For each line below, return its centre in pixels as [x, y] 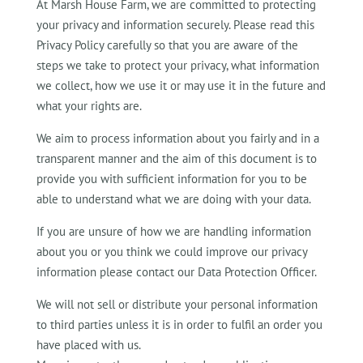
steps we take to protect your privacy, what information [177, 65]
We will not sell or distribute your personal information [177, 304]
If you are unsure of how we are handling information [173, 231]
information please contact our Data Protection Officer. [176, 272]
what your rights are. [89, 106]
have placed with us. [88, 345]
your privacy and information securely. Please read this [175, 25]
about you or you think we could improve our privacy [171, 252]
